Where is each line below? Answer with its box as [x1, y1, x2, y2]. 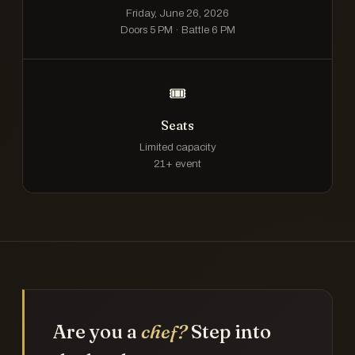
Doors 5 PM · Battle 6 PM [120, 24, 235, 36]
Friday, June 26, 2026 [126, 7, 229, 19]
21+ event [154, 158, 201, 170]
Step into [187, 320, 271, 343]
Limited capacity [139, 141, 216, 153]
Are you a [53, 320, 141, 343]
